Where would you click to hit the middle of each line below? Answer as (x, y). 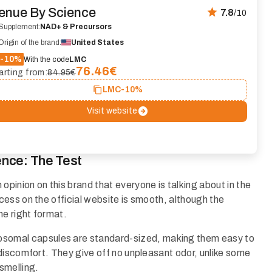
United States (98, 43)
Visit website (112, 111)
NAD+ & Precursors (76, 27)
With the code (47, 59)
